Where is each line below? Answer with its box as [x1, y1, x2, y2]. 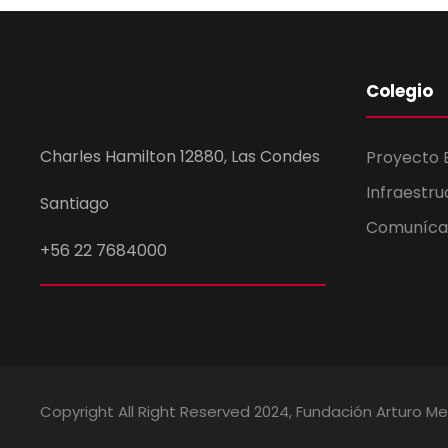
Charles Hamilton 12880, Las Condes [40, 145, 320, 169]
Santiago [40, 192, 109, 216]
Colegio [366, 79, 433, 104]
